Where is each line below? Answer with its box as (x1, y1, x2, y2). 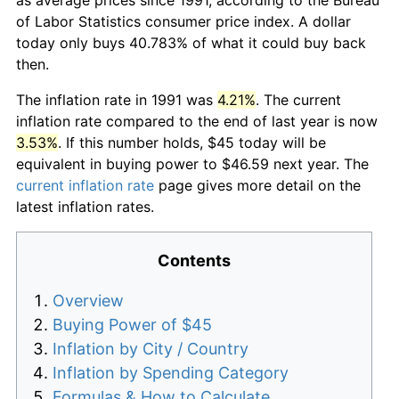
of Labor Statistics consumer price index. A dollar (16, 12, 351, 30)
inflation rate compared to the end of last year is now (16, 111, 378, 130)
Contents (158, 250, 231, 270)
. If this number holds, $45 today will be (58, 133, 326, 151)
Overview (53, 290, 124, 310)
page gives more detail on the (154, 175, 361, 194)
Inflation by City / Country (53, 338, 248, 358)
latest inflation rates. (16, 197, 154, 216)
